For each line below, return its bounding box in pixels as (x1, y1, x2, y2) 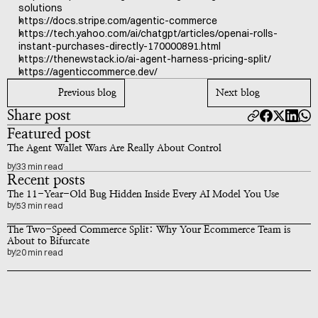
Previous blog (58, 88, 116, 98)
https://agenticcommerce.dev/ (18, 65, 158, 78)
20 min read (16, 246, 63, 258)
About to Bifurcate (7, 236, 89, 246)
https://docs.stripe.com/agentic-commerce (18, 14, 217, 27)
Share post (7, 109, 71, 123)
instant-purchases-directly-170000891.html (18, 40, 221, 53)
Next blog (216, 88, 260, 98)
